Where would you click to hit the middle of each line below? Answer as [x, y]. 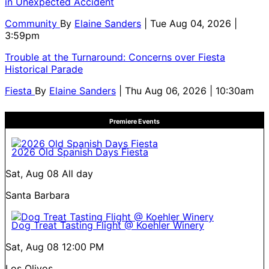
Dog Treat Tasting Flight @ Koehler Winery [108, 225]
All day [77, 173]
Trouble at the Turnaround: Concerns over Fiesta [115, 57]
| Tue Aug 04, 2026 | [191, 23]
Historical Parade [44, 69]
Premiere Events [134, 121]
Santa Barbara [38, 195]
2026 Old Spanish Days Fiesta [80, 152]
